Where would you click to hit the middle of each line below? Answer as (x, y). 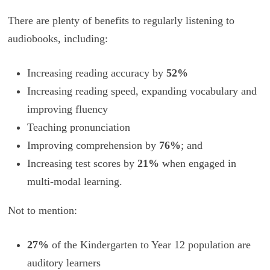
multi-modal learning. (74, 182)
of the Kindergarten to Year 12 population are (149, 245)
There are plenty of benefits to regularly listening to (121, 21)
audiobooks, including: (59, 39)
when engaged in (197, 164)
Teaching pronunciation (78, 127)
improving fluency (67, 109)
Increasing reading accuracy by (96, 73)
